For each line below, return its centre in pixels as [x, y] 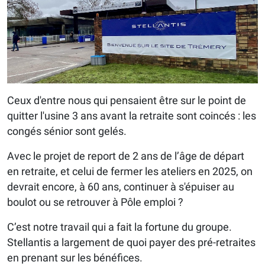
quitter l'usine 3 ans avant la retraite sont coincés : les [132, 115]
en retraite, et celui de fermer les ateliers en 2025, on [130, 171]
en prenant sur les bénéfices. [75, 257]
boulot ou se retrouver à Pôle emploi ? [95, 202]
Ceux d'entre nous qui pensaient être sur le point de [127, 100]
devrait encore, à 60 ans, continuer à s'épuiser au [121, 186]
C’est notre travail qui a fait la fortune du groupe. [119, 227]
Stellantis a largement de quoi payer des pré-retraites [131, 242]
